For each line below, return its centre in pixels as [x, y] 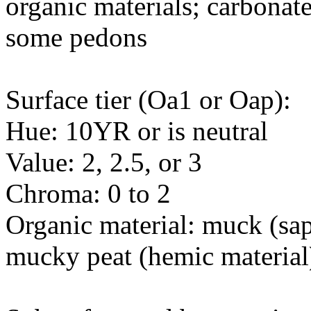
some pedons [76, 37]
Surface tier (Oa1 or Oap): [148, 99]
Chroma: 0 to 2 [88, 193]
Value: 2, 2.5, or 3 [104, 162]
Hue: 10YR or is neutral [137, 131]
